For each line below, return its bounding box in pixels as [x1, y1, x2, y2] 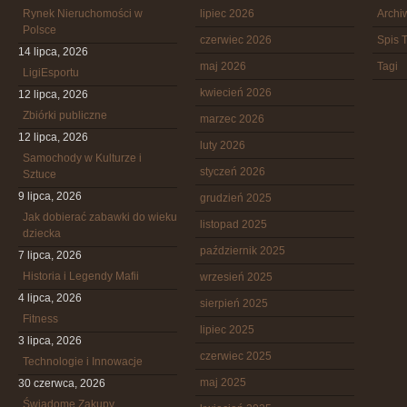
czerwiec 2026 [200, 34, 272, 46]
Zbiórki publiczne [23, 109, 107, 122]
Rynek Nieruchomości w [23, 7, 143, 20]
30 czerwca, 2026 [18, 377, 105, 390]
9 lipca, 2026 [18, 190, 82, 203]
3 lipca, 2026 [18, 334, 82, 347]
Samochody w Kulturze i [23, 152, 142, 164]
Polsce [23, 24, 56, 36]
